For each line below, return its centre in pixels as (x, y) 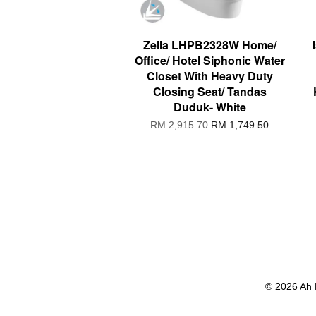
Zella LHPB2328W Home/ (209, 44)
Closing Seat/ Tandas (209, 91)
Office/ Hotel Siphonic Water (209, 60)
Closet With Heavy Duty (209, 75)
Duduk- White (209, 107)
